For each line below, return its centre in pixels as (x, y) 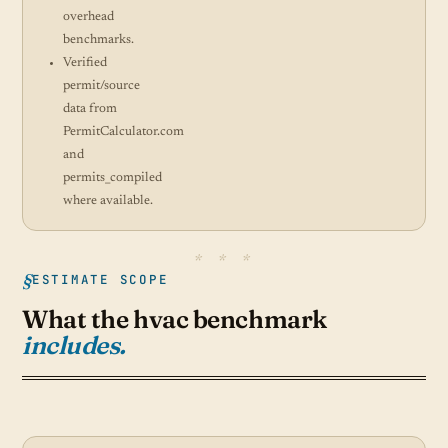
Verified (85, 62)
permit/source (101, 85)
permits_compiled (112, 177)
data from (90, 108)
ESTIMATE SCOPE (100, 279)
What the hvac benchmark (174, 319)
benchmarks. (98, 39)
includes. (74, 345)
